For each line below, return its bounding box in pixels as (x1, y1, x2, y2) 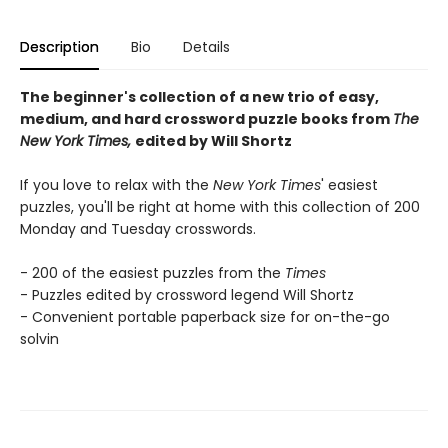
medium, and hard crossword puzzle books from (20, 109, 393, 129)
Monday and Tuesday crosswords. (20, 219, 256, 239)
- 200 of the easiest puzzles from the (20, 263, 285, 283)
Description (20, 37, 99, 57)
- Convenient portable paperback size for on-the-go (20, 307, 390, 327)
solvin (20, 329, 59, 349)
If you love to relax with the (20, 175, 213, 195)
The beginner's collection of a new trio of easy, (20, 87, 379, 107)
